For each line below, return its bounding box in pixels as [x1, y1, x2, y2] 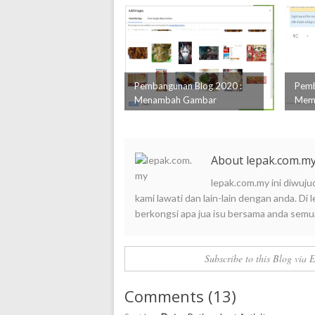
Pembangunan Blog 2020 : [134, 80, 242, 91]
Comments [124, 285, 204, 307]
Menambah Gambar [134, 94, 217, 105]
